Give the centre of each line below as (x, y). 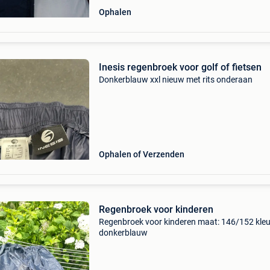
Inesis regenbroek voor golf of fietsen (180, 67)
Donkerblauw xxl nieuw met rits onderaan (175, 80)
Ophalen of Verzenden (141, 154)
